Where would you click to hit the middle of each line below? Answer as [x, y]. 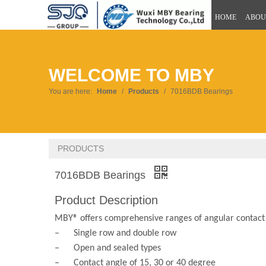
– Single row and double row [115, 234]
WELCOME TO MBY [132, 75]
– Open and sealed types [108, 248]
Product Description [106, 200]
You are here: [70, 92]
